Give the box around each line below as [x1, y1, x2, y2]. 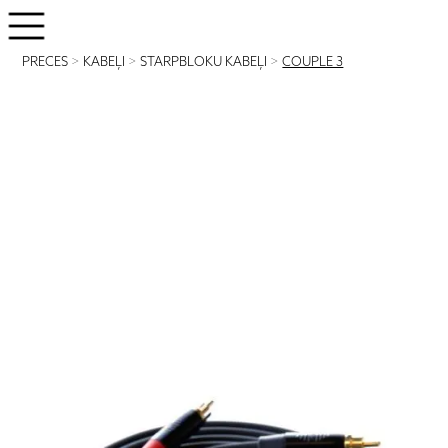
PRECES [22, 55, 69, 70]
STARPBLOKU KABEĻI [140, 55, 268, 70]
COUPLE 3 [282, 55, 344, 70]
